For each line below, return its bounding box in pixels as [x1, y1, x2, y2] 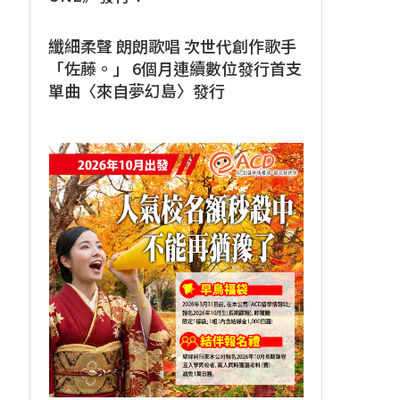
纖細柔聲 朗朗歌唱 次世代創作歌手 [48, 34, 297, 57]
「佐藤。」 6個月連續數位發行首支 [48, 56, 303, 79]
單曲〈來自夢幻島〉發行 [48, 79, 226, 102]
